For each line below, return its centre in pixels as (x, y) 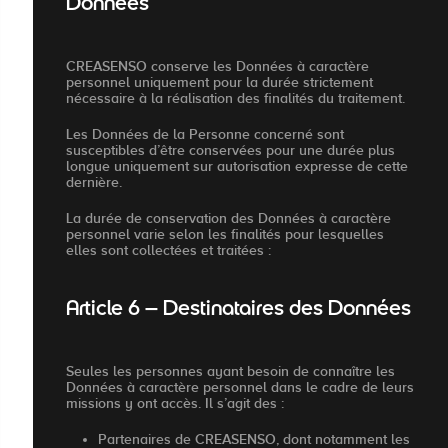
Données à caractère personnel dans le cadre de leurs (240, 386)
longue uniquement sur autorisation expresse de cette (237, 165)
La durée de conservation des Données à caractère (228, 217)
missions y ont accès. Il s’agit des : (175, 402)
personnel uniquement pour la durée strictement (219, 81)
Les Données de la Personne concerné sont (205, 133)
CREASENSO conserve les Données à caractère (217, 65)
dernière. (94, 181)
